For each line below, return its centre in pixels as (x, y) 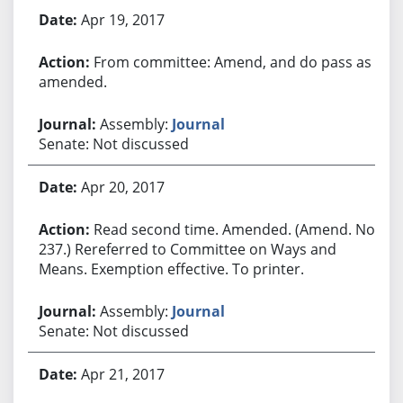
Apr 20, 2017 (122, 187)
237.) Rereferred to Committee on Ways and (187, 249)
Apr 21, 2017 (122, 374)
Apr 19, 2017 (122, 19)
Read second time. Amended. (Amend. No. (236, 229)
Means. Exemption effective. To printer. (171, 269)
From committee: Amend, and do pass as (232, 62)
